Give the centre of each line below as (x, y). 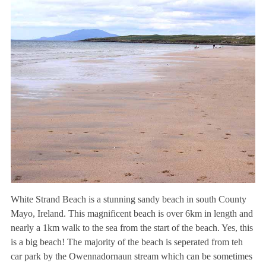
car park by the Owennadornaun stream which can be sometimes (131, 256)
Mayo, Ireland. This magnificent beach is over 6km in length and (132, 214)
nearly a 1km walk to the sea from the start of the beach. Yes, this (132, 228)
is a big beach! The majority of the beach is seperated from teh (126, 242)
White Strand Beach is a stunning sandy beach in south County (128, 199)
